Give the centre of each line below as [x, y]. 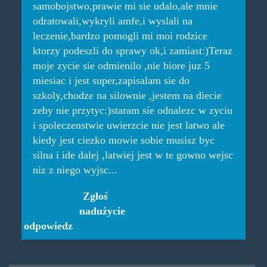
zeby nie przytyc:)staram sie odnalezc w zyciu [132, 111]
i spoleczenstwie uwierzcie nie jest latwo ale [128, 125]
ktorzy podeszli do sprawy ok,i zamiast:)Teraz [132, 51]
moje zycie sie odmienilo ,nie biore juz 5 [121, 66]
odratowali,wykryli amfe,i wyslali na [112, 21]
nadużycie [102, 211]
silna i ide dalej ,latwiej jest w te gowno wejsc [133, 155]
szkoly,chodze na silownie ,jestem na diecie [127, 96]
